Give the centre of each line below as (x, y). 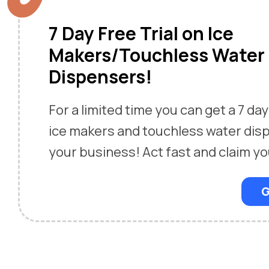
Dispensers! (100, 77)
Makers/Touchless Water (157, 55)
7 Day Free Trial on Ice (141, 33)
